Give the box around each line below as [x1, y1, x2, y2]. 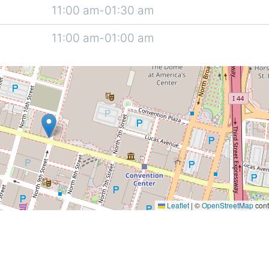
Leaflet [165, 199, 189, 210]
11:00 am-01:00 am [52, 30, 154, 45]
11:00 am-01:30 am [52, 2, 154, 17]
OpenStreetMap [202, 199, 253, 210]
